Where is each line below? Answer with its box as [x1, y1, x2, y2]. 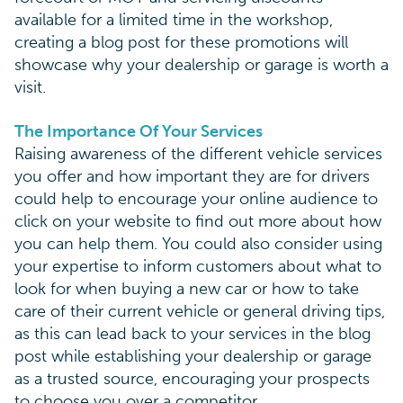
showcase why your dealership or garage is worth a [14, 54, 389, 75]
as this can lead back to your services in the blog [14, 323, 371, 344]
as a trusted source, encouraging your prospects [14, 368, 370, 389]
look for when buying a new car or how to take [14, 278, 359, 299]
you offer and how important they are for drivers [14, 166, 370, 186]
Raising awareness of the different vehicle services [14, 143, 382, 164]
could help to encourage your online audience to [14, 188, 378, 209]
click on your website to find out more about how [14, 210, 381, 231]
